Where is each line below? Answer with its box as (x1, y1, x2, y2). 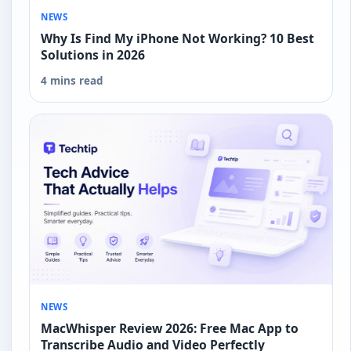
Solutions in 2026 (41, 45, 145, 63)
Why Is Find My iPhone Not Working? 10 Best (41, 29, 314, 47)
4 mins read (41, 73, 103, 88)
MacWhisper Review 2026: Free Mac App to (41, 319, 299, 337)
